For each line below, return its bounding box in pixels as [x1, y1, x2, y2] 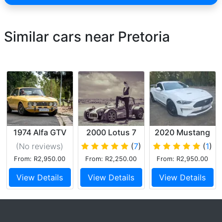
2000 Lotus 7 [86, 127, 136, 137]
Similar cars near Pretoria [4, 28, 170, 45]
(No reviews [16, 141, 60, 151]
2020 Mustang [155, 127, 210, 137]
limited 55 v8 [158, 136, 207, 147]
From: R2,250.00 [85, 155, 137, 163]
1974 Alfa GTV [13, 127, 66, 137]
